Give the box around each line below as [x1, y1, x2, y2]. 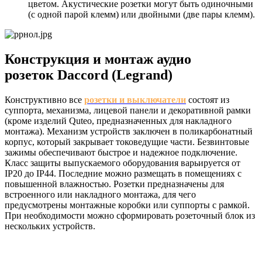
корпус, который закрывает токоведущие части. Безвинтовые [5, 136, 249, 147]
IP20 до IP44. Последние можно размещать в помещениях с [5, 168, 242, 178]
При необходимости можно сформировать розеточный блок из [5, 210, 255, 220]
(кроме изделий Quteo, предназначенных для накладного [5, 115, 232, 126]
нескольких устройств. [5, 220, 95, 231]
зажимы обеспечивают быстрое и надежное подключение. [5, 147, 237, 157]
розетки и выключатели [84, 94, 186, 105]
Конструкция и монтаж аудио [5, 51, 191, 67]
